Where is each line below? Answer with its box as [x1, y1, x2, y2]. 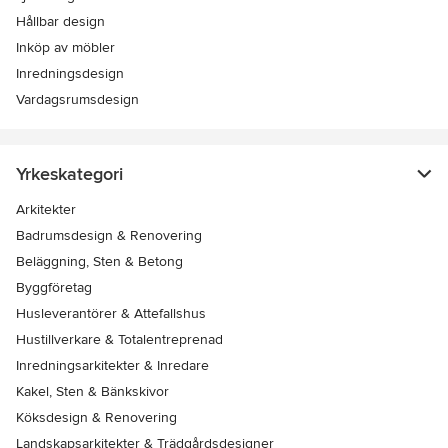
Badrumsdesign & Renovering [16, 227, 202, 245]
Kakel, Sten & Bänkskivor [16, 383, 169, 401]
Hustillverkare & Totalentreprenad [16, 331, 223, 349]
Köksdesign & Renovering [16, 409, 177, 427]
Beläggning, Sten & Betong [16, 253, 183, 271]
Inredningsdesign [16, 65, 124, 83]
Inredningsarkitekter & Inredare [16, 357, 209, 375]
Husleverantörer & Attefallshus [16, 305, 206, 323]
